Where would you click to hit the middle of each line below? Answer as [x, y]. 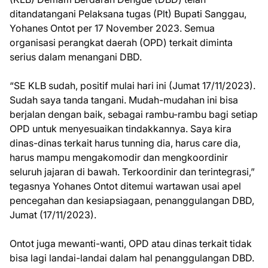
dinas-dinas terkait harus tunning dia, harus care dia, [125, 143]
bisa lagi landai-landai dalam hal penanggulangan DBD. [132, 258]
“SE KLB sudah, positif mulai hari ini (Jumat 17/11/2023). [133, 86]
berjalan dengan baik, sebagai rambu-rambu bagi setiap [134, 115]
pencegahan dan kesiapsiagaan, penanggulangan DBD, [132, 201]
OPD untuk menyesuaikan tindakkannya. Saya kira [121, 129]
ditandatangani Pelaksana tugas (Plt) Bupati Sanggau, [128, 14]
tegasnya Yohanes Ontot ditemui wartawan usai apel [125, 186]
